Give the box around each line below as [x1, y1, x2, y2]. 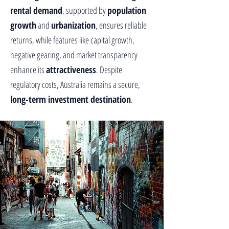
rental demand [10, 4, 62, 16]
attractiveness [46, 63, 96, 76]
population [107, 4, 146, 16]
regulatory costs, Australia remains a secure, [10, 78, 140, 90]
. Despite [96, 63, 122, 76]
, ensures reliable [96, 19, 147, 31]
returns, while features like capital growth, [10, 34, 134, 46]
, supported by [62, 4, 107, 16]
